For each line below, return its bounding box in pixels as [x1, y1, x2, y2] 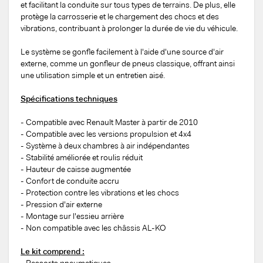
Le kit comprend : [21, 246, 85, 257]
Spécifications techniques [21, 93, 117, 104]
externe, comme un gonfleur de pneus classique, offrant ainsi [21, 58, 235, 69]
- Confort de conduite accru [21, 176, 119, 187]
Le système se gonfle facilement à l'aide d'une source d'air [21, 46, 224, 58]
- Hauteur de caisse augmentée [21, 164, 131, 175]
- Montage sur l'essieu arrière [21, 211, 124, 222]
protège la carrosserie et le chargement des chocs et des [21, 11, 219, 22]
